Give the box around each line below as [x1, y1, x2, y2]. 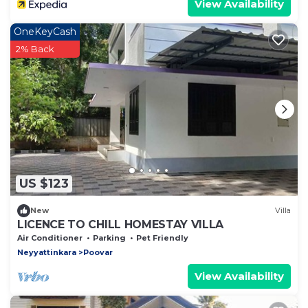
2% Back [16, 43, 54, 54]
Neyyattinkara [17, 247, 76, 257]
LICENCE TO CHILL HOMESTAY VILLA [17, 217, 224, 231]
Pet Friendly [136, 232, 188, 243]
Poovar [83, 247, 113, 257]
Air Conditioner [17, 232, 82, 243]
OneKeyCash [14, 25, 76, 38]
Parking [93, 232, 126, 243]
